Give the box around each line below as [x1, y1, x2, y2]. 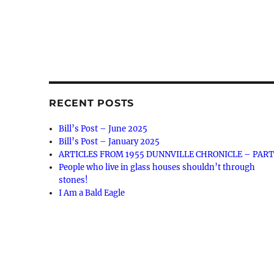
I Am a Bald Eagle [59, 188, 125, 199]
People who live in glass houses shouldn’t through [59, 162, 256, 173]
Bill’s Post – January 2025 [59, 136, 160, 147]
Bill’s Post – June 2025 [59, 124, 148, 135]
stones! [59, 175, 89, 186]
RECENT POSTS [49, 97, 135, 109]
